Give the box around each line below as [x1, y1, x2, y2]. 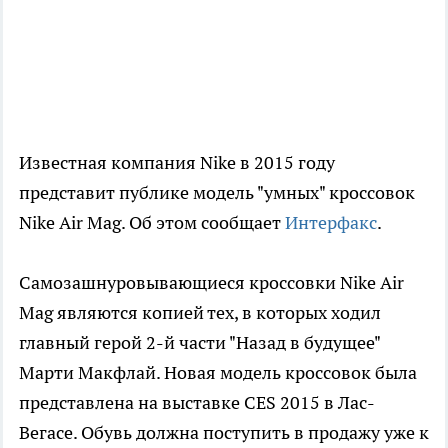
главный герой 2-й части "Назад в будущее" [19, 331, 380, 355]
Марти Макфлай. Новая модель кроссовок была [19, 361, 417, 385]
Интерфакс [285, 211, 377, 235]
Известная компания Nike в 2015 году [19, 151, 335, 175]
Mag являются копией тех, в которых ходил [19, 301, 381, 325]
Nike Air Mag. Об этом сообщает [19, 211, 285, 235]
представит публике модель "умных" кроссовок [19, 181, 415, 205]
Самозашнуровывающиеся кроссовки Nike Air [19, 271, 404, 295]
